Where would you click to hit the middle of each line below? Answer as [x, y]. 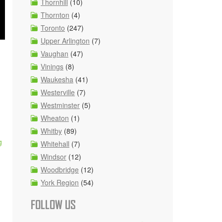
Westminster [60, 105]
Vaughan [55, 54]
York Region [60, 182]
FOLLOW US [53, 205]
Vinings [52, 66]
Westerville [58, 92]
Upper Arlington [65, 41]
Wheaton [55, 118]
